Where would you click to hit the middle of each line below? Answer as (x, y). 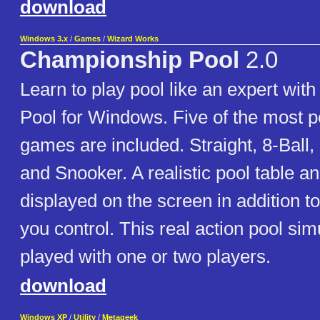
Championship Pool (130, 60)
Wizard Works (133, 39)
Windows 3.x (44, 39)
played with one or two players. (145, 257)
